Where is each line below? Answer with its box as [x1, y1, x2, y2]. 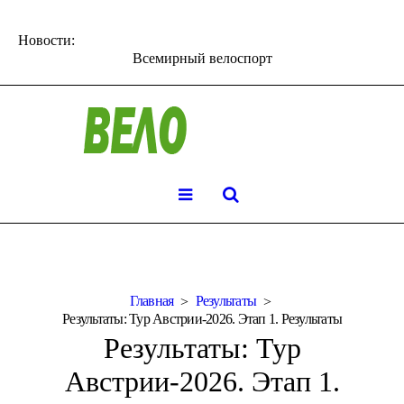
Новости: [18, 32, 75, 49]
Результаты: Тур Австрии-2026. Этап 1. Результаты [62, 310, 342, 326]
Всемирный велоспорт [132, 50, 272, 66]
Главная [129, 292, 174, 308]
